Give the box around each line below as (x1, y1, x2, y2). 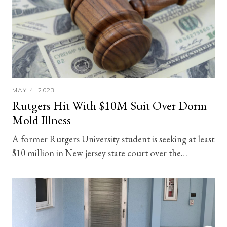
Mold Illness (12, 111, 71, 128)
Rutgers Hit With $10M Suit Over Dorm (12, 97, 207, 113)
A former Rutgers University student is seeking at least (12, 132, 214, 145)
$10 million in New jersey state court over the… (12, 146, 187, 159)
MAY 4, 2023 (12, 86, 55, 94)
